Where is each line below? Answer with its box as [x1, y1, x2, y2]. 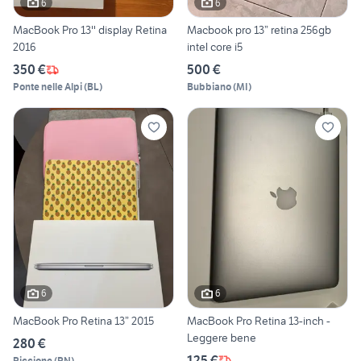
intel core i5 [187, 39, 243, 55]
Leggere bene [187, 330, 256, 345]
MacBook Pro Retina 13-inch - [187, 313, 236, 328]
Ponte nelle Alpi [13, 81, 82, 93]
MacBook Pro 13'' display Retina [13, 23, 167, 38]
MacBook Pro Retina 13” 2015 [13, 313, 154, 328]
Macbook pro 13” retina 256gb [187, 23, 331, 38]
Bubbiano [187, 81, 231, 93]
